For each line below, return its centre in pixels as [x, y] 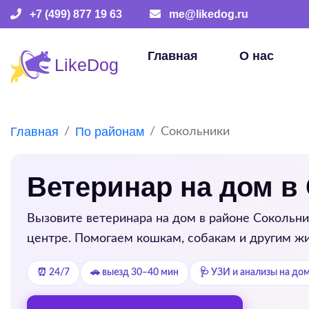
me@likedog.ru [209, 14]
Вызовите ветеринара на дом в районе [140, 219]
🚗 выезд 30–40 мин [134, 272]
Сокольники [195, 132]
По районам [110, 132]
